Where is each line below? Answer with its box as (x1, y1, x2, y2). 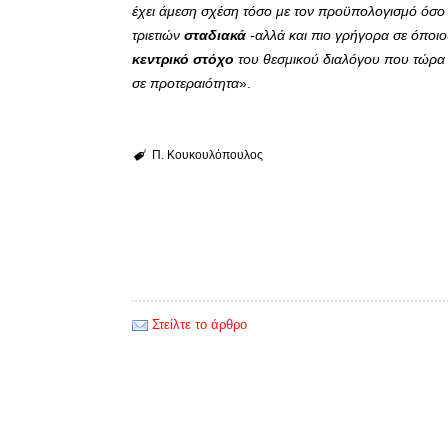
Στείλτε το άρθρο (152, 317, 247, 333)
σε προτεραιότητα (132, 75, 239, 92)
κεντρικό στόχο (132, 51, 234, 68)
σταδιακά (184, 27, 246, 44)
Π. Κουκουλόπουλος (151, 148, 263, 163)
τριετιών (132, 27, 184, 44)
